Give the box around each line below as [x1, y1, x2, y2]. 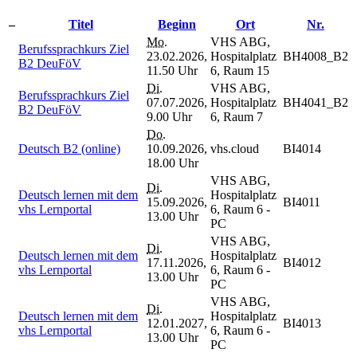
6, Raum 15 [210, 63, 269, 77]
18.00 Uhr [147, 155, 198, 170]
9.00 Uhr [147, 109, 192, 124]
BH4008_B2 [283, 49, 348, 63]
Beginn [158, 17, 196, 31]
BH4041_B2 [283, 95, 348, 109]
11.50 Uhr [147, 63, 198, 77]
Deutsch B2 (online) [18, 141, 120, 155]
